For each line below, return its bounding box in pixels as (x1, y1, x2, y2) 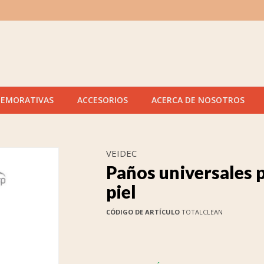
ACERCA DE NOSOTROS (151, 94, 245, 105)
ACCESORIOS (77, 94, 128, 105)
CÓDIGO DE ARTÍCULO (105, 207, 180, 216)
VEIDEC (105, 147, 137, 159)
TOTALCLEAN (179, 207, 223, 216)
